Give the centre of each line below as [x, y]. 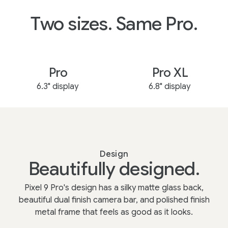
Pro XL [170, 73]
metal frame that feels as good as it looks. [114, 212]
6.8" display [169, 87]
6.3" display [58, 87]
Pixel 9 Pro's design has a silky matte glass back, [114, 188]
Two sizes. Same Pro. [114, 24]
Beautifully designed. [114, 169]
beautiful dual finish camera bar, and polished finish [114, 200]
